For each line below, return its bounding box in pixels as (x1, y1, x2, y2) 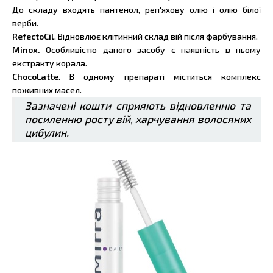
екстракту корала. (12, 58, 87, 69)
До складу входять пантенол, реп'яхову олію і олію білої (12, 4, 261, 15)
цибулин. (25, 126, 69, 140)
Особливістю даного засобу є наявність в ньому (46, 44, 261, 55)
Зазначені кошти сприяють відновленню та (25, 99, 251, 113)
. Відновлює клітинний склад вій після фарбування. (54, 31, 258, 42)
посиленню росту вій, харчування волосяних (25, 113, 251, 126)
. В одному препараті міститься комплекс (58, 71, 261, 82)
